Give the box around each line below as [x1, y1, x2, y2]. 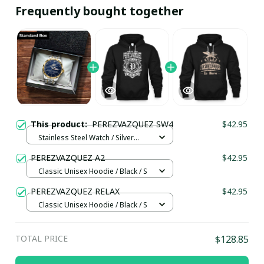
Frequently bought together [15, 3, 184, 19]
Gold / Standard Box [38, 143, 107, 154]
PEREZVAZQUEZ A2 [31, 152, 105, 163]
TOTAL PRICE [15, 233, 68, 244]
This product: [31, 118, 92, 130]
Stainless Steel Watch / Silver [38, 132, 134, 143]
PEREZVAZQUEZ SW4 [92, 118, 173, 130]
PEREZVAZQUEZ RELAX [31, 186, 120, 197]
